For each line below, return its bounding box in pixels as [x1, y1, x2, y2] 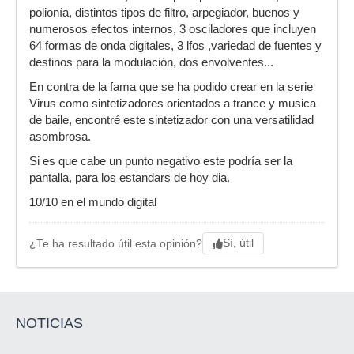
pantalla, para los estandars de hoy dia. [29, 171, 230, 185]
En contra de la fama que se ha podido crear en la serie [29, 81, 313, 94]
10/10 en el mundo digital [29, 196, 156, 209]
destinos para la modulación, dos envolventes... [29, 56, 273, 70]
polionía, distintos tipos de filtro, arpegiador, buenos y [29, 6, 299, 20]
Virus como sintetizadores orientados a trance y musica [29, 97, 316, 111]
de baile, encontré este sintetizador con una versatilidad [29, 114, 314, 127]
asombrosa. [29, 130, 91, 144]
